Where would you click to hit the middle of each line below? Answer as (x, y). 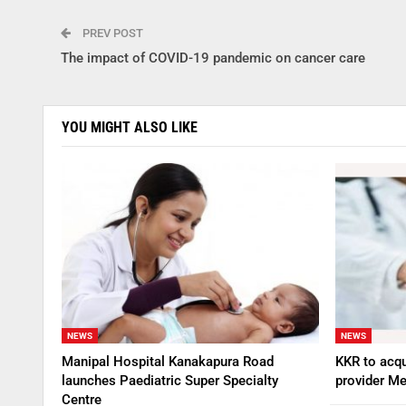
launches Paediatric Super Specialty (170, 380)
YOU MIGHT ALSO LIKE (130, 128)
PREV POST (111, 34)
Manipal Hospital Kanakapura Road (168, 361)
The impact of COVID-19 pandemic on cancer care (213, 58)
